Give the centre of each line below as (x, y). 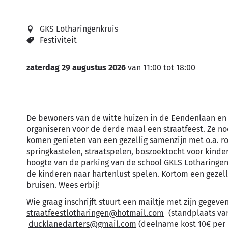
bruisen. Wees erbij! (65, 185)
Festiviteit (58, 40)
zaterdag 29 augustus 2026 (76, 67)
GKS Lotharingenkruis (79, 29)
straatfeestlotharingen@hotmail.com (95, 213)
